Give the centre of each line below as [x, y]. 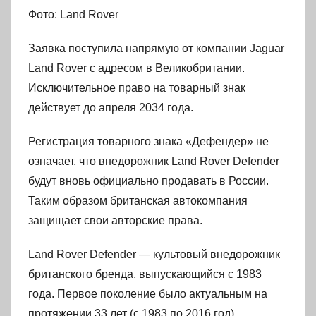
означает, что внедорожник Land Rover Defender [154, 161]
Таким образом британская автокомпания [138, 201]
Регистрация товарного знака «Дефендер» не [148, 141]
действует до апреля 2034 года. [111, 108]
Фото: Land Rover [73, 14]
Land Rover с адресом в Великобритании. [136, 68]
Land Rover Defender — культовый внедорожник [154, 254]
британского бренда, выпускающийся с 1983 [145, 274]
